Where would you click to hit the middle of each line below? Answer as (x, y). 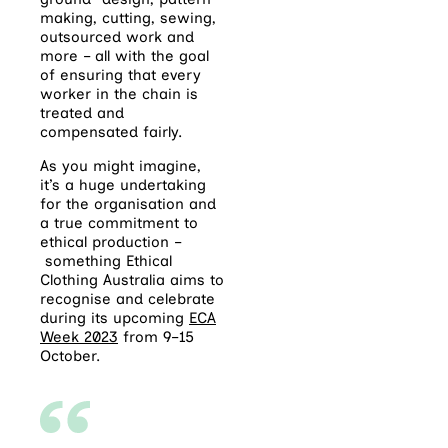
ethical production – (111, 242)
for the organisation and (128, 204)
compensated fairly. (113, 132)
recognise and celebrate (127, 299)
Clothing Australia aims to (132, 280)
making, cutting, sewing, (128, 18)
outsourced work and (117, 37)
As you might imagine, (120, 166)
